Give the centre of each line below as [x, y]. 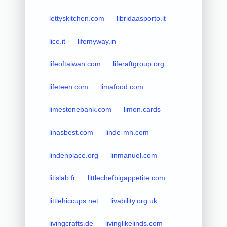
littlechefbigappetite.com [126, 178]
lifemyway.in [97, 41]
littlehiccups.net [73, 200]
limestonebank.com [80, 109]
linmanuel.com [134, 155]
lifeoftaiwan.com [75, 64]
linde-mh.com [127, 132]
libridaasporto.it [141, 18]
